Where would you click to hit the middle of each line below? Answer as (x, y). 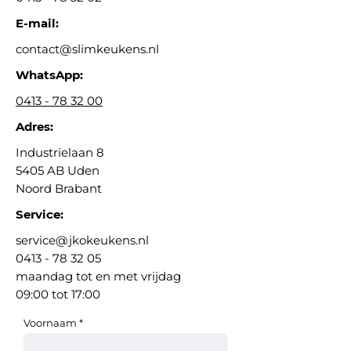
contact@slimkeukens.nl (87, 49)
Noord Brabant (59, 188)
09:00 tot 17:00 (58, 294)
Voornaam (50, 323)
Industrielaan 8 (60, 152)
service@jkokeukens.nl (82, 240)
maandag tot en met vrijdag (98, 276)
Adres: (34, 127)
